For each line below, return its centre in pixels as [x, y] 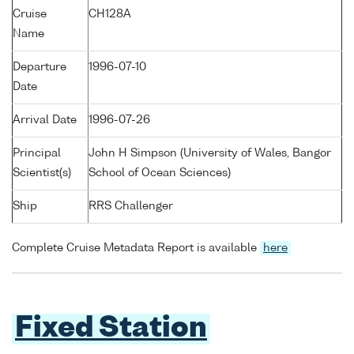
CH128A [110, 15]
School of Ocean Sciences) [160, 173]
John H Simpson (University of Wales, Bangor [210, 154]
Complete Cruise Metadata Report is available [136, 248]
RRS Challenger [131, 207]
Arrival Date [45, 121]
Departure [40, 68]
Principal [37, 154]
